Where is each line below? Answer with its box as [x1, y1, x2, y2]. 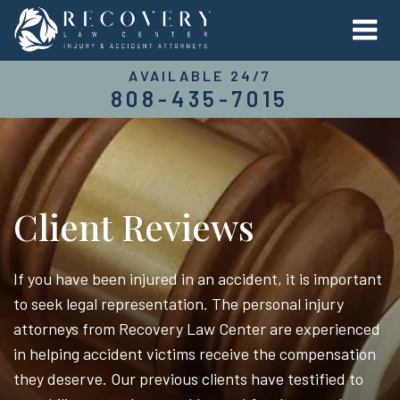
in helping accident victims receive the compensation [13, 344, 376, 363]
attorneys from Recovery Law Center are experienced [13, 319, 380, 338]
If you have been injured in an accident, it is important [13, 269, 382, 288]
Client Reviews [13, 203, 254, 250]
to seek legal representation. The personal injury [13, 294, 344, 313]
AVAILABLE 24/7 [128, 67, 272, 84]
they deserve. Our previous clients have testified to [13, 369, 363, 388]
